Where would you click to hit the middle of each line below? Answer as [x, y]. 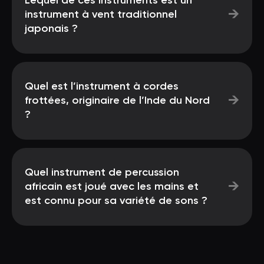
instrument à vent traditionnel [101, 15]
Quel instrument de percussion [102, 173]
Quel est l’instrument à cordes [102, 87]
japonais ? [51, 29]
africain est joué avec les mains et [112, 187]
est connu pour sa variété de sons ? [116, 201]
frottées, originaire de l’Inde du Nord [117, 101]
